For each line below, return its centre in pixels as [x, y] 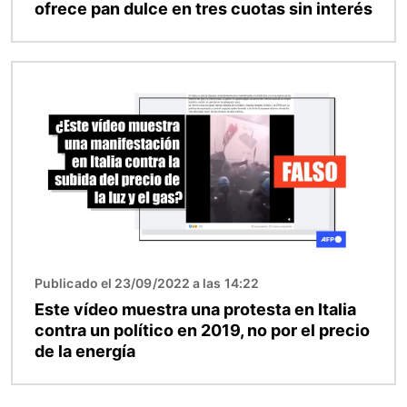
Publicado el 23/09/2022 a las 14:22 [147, 283]
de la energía [85, 351]
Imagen [38, 72]
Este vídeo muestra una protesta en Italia [195, 309]
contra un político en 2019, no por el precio [202, 330]
